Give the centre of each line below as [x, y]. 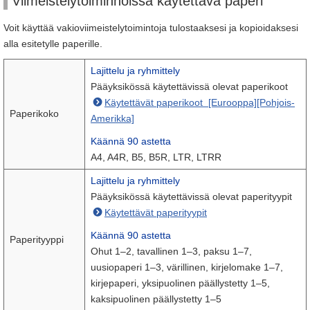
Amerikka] [112, 118]
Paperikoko [34, 113]
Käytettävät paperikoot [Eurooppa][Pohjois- [200, 102]
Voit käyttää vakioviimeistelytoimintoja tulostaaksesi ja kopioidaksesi [151, 28]
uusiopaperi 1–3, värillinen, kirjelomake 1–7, [187, 267]
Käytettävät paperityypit [156, 212]
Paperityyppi [37, 239]
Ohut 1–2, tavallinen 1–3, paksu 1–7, [171, 251]
